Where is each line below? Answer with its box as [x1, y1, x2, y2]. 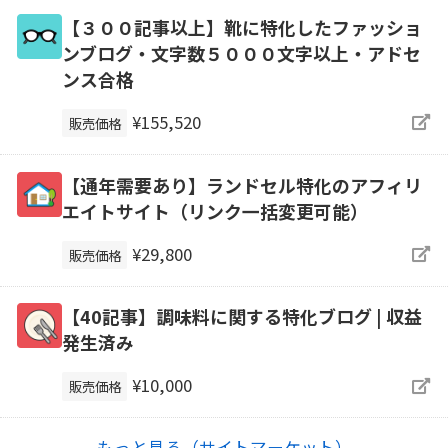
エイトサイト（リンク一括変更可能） [61, 197, 368, 224]
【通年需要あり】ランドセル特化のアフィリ [61, 171, 422, 198]
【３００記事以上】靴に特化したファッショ [61, 13, 422, 40]
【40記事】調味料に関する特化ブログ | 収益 [61, 303, 422, 330]
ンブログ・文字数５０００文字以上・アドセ [61, 39, 421, 66]
